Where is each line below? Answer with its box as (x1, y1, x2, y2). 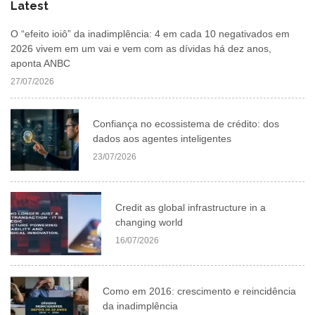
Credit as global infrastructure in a (115, 202, 266, 214)
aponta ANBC (11, 58, 70, 70)
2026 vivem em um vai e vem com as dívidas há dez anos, (11, 43, 271, 55)
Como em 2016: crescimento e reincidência (103, 285, 297, 297)
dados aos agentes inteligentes (92, 133, 231, 145)
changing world (115, 217, 183, 229)
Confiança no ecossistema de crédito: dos (92, 118, 279, 130)
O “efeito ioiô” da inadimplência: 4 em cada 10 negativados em (11, 28, 290, 40)
